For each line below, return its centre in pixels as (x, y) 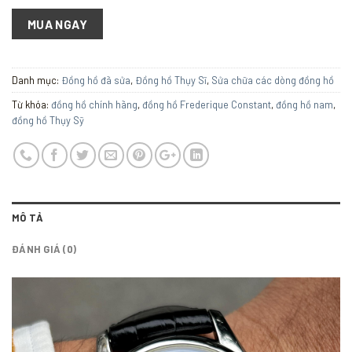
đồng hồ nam (304, 105)
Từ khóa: (31, 105)
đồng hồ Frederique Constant (207, 105)
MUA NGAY (57, 24)
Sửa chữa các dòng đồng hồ (273, 81)
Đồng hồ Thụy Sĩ (171, 81)
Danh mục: (37, 81)
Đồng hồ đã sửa (96, 81)
